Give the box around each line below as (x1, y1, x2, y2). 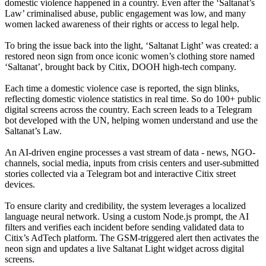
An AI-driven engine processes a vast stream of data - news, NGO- (5, 147, 255, 157)
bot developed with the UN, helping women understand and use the (5, 115, 258, 125)
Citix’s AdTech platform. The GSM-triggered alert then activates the (5, 232, 259, 243)
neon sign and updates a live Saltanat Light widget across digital (5, 243, 244, 254)
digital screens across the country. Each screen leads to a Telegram (5, 104, 252, 115)
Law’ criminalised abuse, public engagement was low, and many (5, 8, 246, 18)
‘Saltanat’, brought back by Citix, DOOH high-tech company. (5, 61, 236, 72)
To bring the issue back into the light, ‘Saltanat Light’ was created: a (5, 40, 258, 50)
